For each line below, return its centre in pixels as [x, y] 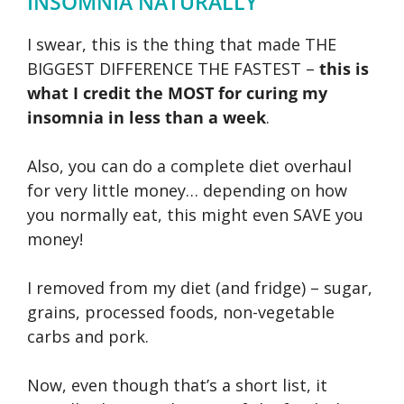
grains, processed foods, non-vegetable [181, 312]
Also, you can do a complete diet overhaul [189, 165]
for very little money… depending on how [187, 190]
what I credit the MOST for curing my [177, 92]
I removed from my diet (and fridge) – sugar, [200, 287]
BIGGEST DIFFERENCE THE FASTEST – [173, 68]
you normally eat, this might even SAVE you [195, 214]
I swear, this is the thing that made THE [182, 44]
